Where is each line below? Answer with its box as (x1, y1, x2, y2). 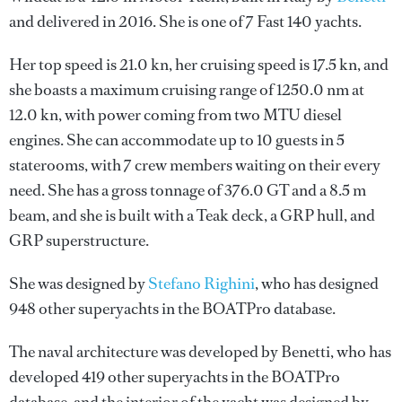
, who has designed (255, 273, 379, 294)
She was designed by (9, 273, 148, 294)
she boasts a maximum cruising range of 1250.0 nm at (9, 79, 364, 100)
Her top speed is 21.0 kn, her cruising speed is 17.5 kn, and (9, 54, 389, 75)
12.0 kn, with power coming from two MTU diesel (9, 104, 342, 126)
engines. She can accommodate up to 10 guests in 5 (9, 129, 345, 151)
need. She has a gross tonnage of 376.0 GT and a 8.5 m (9, 179, 366, 201)
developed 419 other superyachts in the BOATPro (9, 366, 340, 388)
